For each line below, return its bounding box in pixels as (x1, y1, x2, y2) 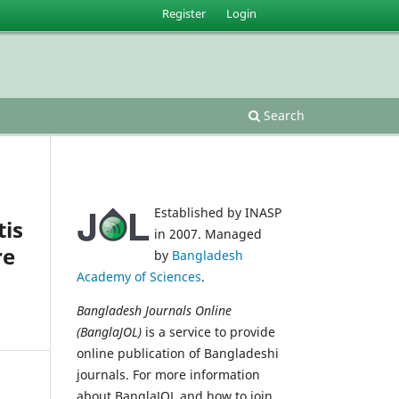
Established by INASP (154, 203, 281, 221)
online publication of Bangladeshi (77, 344, 279, 362)
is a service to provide (142, 322, 275, 340)
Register (162, 4, 207, 21)
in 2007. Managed (154, 224, 262, 242)
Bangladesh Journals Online (77, 301, 232, 319)
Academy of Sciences (77, 267, 201, 285)
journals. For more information (77, 365, 260, 383)
